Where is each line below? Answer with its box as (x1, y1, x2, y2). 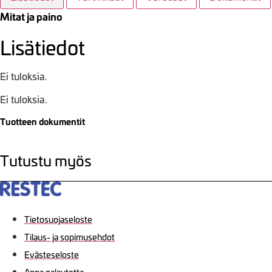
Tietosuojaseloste (24, 213, 92, 226)
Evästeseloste (24, 248, 79, 261)
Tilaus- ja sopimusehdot (24, 231, 115, 243)
